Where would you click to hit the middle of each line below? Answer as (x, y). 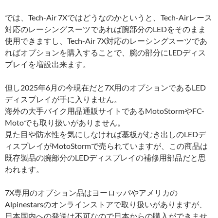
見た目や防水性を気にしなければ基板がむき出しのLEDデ (105, 134)
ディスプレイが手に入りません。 (63, 99)
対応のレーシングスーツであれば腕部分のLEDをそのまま (105, 29)
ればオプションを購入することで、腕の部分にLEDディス (105, 52)
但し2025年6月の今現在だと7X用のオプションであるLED (105, 87)
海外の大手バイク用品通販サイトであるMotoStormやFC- (105, 110)
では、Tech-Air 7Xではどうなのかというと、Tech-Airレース (109, 17)
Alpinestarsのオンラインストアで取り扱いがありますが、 (106, 204)
